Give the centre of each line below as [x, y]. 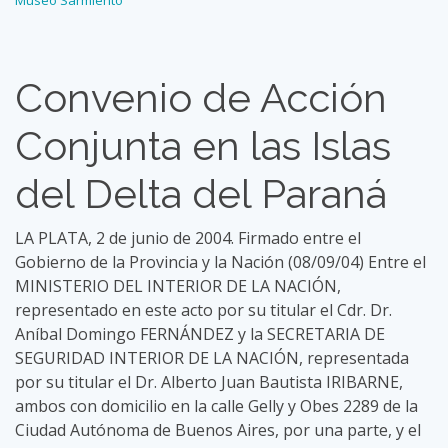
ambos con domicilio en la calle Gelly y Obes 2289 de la [216, 406]
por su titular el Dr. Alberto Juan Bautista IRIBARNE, [209, 382]
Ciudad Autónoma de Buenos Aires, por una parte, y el [218, 430]
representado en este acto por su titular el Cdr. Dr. [203, 310]
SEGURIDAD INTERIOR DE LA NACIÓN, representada [212, 358]
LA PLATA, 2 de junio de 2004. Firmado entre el [188, 238]
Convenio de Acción [201, 97]
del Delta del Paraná [201, 193]
